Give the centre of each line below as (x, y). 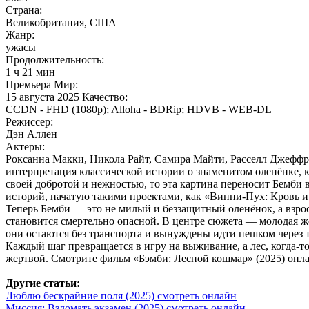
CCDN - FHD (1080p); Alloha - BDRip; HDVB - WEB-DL (139, 110)
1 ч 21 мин (30, 72)
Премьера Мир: (42, 85)
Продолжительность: (55, 60)
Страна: (24, 10)
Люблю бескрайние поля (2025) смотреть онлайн (121, 296)
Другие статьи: (43, 283)
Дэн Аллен (31, 134)
